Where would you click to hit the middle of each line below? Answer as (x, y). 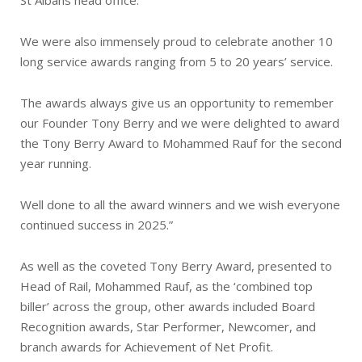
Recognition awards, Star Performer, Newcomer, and (168, 326)
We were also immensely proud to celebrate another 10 (177, 41)
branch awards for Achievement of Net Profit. (147, 346)
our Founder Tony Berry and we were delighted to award (180, 122)
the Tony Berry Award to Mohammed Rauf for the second (181, 143)
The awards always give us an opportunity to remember (177, 102)
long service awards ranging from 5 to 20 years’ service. (177, 61)
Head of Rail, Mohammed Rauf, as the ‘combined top (166, 286)
